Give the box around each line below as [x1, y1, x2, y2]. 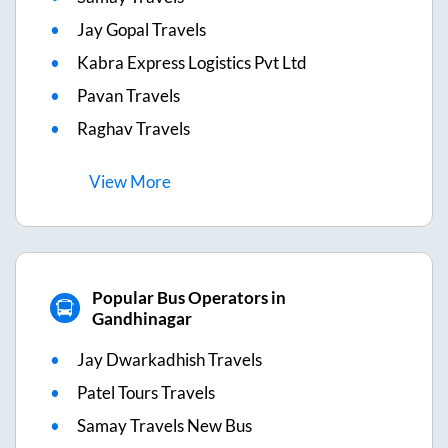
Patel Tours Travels [77, 381, 215, 403]
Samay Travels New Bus [77, 414, 252, 436]
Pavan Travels [77, 84, 180, 106]
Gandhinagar [91, 307, 192, 329]
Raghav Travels [77, 117, 190, 139]
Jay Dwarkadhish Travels [77, 348, 262, 370]
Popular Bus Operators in [91, 286, 286, 308]
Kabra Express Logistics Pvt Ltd [77, 51, 307, 73]
